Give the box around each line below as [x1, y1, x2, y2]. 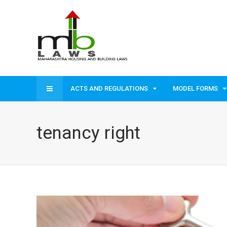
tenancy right [36, 123, 140, 143]
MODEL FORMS [173, 85, 218, 92]
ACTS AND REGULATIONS [70, 85, 148, 92]
